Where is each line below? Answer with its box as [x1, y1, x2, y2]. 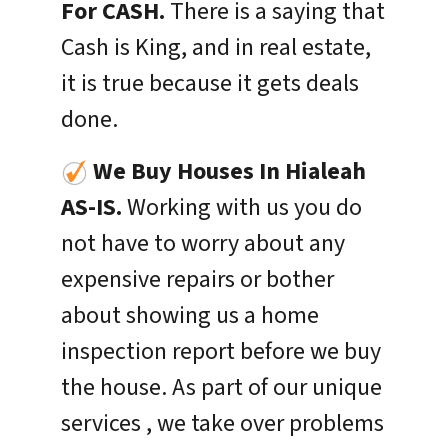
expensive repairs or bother [61, 261, 335, 297]
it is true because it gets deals [61, 65, 360, 101]
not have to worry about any [61, 225, 346, 261]
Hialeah [285, 153, 367, 189]
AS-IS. [61, 189, 123, 225]
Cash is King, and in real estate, [61, 29, 372, 65]
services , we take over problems [61, 405, 385, 441]
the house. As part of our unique [61, 369, 383, 405]
